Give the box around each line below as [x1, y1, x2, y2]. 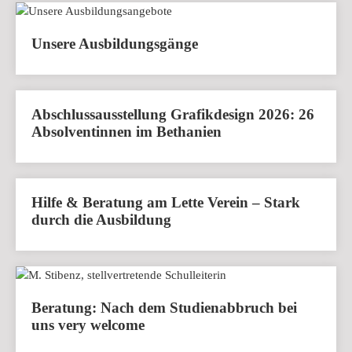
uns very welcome [31, 317, 145, 334]
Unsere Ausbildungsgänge [31, 35, 198, 53]
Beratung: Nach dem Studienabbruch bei [31, 299, 297, 317]
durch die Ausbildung [31, 211, 171, 229]
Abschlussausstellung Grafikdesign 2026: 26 [31, 106, 314, 123]
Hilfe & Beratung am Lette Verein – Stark [31, 194, 300, 211]
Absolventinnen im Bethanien [31, 123, 222, 141]
